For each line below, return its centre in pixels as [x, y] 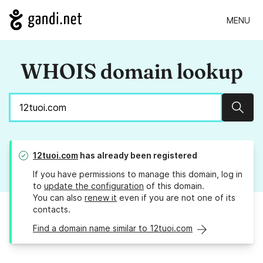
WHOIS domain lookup [131, 71]
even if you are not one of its [176, 198]
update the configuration [94, 186]
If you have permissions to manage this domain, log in [138, 174]
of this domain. [174, 186]
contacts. [52, 210]
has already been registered [138, 156]
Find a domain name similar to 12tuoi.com [113, 228]
